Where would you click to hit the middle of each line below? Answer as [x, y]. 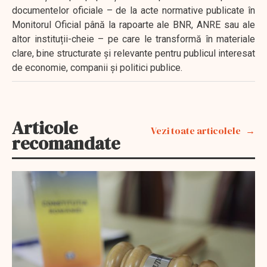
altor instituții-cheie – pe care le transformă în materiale [133, 39]
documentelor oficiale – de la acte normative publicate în [133, 10]
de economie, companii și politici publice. [97, 67]
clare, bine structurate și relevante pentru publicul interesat [133, 53]
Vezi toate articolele [196, 130]
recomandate [66, 143]
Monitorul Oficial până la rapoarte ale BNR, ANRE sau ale [133, 24]
